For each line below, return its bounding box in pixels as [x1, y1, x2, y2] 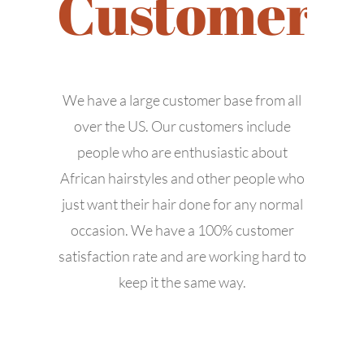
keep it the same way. [118, 272, 246, 291]
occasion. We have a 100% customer [70, 220, 294, 239]
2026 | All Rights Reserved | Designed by [107, 282, 336, 298]
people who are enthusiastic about [76, 142, 288, 161]
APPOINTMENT [141, 180, 223, 193]
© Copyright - [28, 282, 107, 298]
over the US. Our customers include [73, 116, 291, 135]
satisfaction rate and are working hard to [58, 246, 306, 265]
